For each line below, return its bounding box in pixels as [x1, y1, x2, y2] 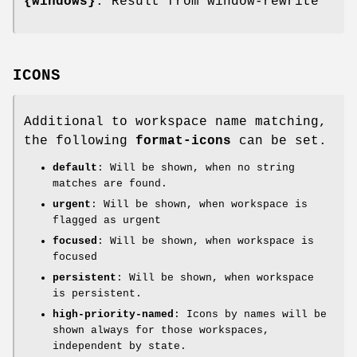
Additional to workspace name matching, [24, 115, 327, 130]
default [53, 162, 97, 175]
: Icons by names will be [174, 308, 327, 321]
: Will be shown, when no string [97, 162, 295, 175]
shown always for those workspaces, [53, 324, 269, 337]
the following [24, 134, 135, 149]
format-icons [135, 134, 231, 149]
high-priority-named [53, 308, 174, 321]
